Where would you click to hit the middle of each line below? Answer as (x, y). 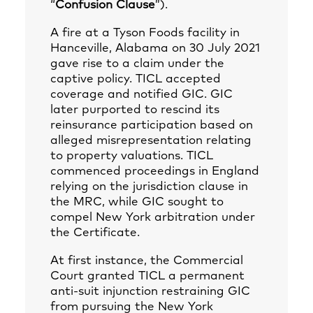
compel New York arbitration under (153, 218)
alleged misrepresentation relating (151, 141)
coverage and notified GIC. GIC (141, 95)
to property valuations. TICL (132, 156)
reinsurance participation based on (152, 125)
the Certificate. (95, 233)
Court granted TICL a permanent (147, 276)
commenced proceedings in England (155, 172)
